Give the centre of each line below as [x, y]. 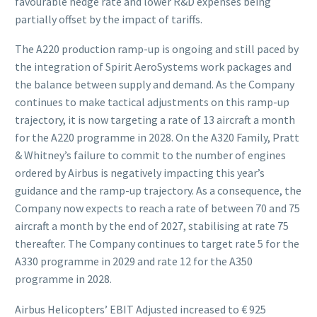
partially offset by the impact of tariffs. [109, 19]
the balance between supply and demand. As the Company [155, 85]
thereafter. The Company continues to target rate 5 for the [157, 244]
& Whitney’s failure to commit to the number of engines [150, 155]
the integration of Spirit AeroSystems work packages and [153, 67]
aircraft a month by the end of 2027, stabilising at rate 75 [152, 226]
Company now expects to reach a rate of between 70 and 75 [157, 208]
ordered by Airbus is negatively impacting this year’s [140, 173]
